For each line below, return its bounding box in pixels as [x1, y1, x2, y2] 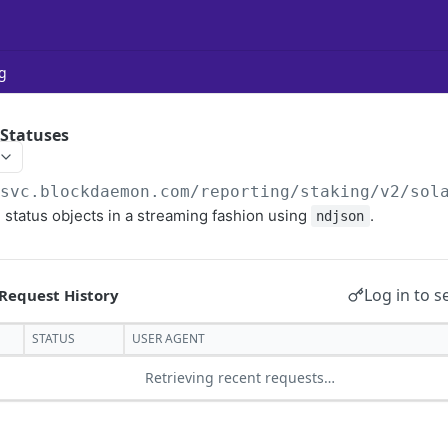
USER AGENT [132, 330, 206, 347]
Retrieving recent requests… [145, 368, 335, 387]
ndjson [316, 208, 365, 224]
